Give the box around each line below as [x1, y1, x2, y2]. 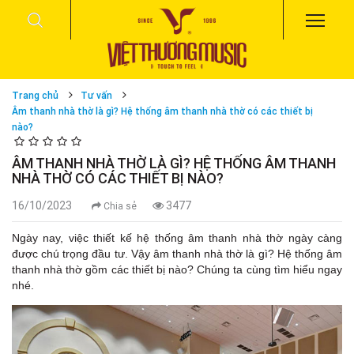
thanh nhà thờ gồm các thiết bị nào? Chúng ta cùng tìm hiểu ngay [12, 263, 342, 277]
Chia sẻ [101, 200, 137, 213]
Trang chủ [12, 89, 58, 102]
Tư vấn [81, 89, 112, 102]
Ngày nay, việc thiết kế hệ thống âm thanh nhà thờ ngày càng [12, 232, 342, 245]
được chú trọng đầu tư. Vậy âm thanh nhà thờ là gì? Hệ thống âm [12, 247, 342, 261]
